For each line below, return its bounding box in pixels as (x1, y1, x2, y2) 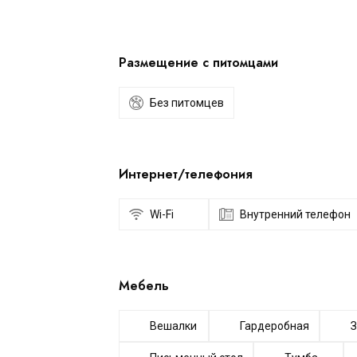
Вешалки (150, 320, 197, 332)
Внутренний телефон (240, 208, 351, 221)
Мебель (119, 277, 169, 295)
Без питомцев (150, 96, 224, 109)
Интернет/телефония (119, 165, 253, 183)
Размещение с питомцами (119, 53, 278, 72)
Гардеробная (240, 320, 310, 332)
